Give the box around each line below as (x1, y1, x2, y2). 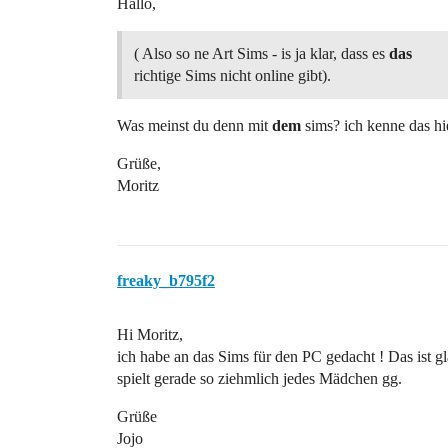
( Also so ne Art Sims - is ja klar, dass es (134, 45, 389, 62)
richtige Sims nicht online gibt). (134, 67, 331, 84)
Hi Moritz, (117, 326, 183, 343)
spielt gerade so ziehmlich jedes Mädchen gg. (117, 370, 402, 387)
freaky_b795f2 (117, 272, 215, 289)
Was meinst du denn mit (117, 117, 272, 134)
